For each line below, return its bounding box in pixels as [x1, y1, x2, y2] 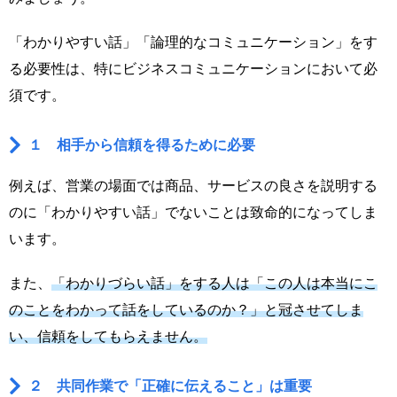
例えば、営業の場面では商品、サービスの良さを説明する [9, 178, 378, 194]
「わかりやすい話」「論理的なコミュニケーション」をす [9, 35, 378, 51]
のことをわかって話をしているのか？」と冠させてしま [9, 302, 363, 318]
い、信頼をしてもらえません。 [9, 329, 207, 345]
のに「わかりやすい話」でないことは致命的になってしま [9, 205, 378, 221]
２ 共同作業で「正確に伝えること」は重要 [28, 378, 313, 394]
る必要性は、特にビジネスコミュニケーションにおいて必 [9, 61, 378, 77]
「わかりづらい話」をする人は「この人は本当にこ [51, 276, 378, 292]
